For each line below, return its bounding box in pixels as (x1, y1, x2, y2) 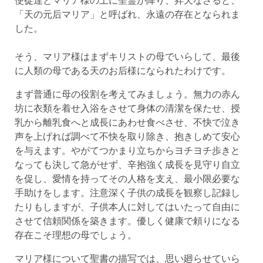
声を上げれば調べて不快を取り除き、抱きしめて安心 (14, 130, 240, 142)
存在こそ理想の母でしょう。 (14, 228, 137, 241)
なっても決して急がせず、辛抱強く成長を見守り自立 (14, 158, 240, 170)
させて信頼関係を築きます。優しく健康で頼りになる (14, 214, 240, 227)
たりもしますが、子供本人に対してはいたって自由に (14, 200, 240, 213)
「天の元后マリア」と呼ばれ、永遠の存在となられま (14, 8, 240, 20)
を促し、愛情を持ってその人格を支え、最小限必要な (14, 172, 240, 184)
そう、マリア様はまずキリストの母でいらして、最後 (14, 50, 240, 62)
